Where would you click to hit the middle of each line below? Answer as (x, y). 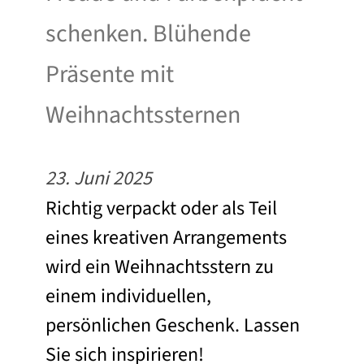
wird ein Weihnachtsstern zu (160, 266)
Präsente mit (110, 74)
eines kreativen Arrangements (166, 237)
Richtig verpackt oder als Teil (161, 208)
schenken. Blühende (148, 33)
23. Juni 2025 (99, 178)
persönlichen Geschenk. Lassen (173, 325)
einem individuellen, (128, 296)
